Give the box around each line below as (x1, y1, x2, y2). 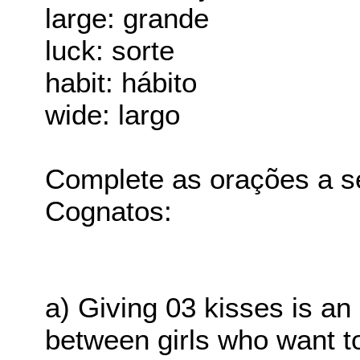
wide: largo (45, 98, 181, 130)
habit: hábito (45, 66, 198, 98)
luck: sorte (45, 34, 175, 66)
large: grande (45, 2, 210, 34)
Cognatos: (45, 194, 173, 227)
